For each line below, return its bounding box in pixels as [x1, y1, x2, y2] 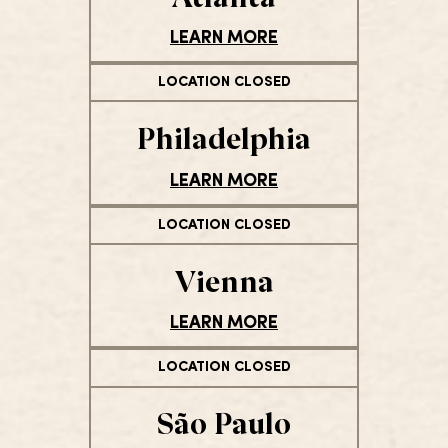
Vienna [174, 258, 274, 300]
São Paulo [157, 401, 291, 443]
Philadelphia [137, 116, 311, 158]
